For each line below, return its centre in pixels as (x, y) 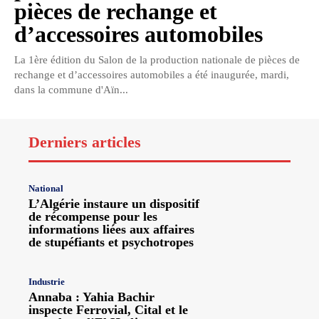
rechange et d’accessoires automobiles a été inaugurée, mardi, (152, 75)
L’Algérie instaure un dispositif (114, 204)
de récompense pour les (93, 217)
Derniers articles (85, 142)
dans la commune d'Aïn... (71, 90)
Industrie (47, 282)
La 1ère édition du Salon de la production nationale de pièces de (157, 60)
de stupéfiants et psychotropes (111, 242)
